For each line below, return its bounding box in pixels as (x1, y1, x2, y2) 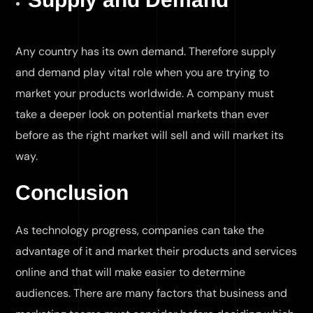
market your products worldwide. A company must (15, 86, 275, 101)
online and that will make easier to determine (15, 265, 246, 279)
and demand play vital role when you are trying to (15, 65, 270, 80)
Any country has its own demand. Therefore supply (15, 44, 277, 59)
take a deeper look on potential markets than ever (15, 107, 270, 122)
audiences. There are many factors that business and (15, 286, 288, 300)
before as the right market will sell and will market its (15, 128, 284, 143)
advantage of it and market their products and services (15, 244, 298, 259)
